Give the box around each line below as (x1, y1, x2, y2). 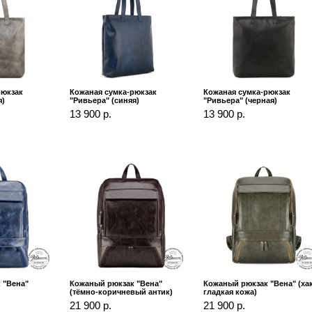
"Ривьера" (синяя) (69, 96, 139, 105)
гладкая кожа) (203, 288, 258, 297)
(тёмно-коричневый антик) (69, 288, 173, 297)
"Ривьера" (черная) (203, 96, 278, 105)
